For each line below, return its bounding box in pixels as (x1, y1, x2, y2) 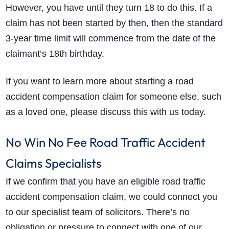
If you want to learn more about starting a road (5, 76, 194, 87)
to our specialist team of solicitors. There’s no (5, 207, 190, 218)
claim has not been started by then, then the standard (5, 18, 223, 29)
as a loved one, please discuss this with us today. (5, 107, 209, 118)
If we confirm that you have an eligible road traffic (5, 176, 205, 187)
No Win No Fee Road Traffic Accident (5, 134, 205, 150)
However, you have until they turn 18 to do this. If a (5, 3, 212, 13)
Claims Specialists (5, 155, 101, 171)
